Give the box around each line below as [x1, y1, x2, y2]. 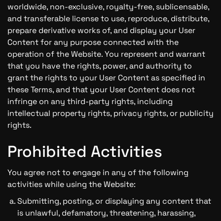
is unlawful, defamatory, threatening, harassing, [17, 208, 195, 218]
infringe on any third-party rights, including [7, 96, 173, 107]
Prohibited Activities [7, 142, 162, 161]
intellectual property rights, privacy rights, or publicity [7, 108, 214, 118]
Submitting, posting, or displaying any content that [17, 196, 211, 206]
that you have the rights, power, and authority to [7, 61, 192, 71]
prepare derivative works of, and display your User [7, 25, 195, 36]
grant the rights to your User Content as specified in [7, 73, 205, 83]
